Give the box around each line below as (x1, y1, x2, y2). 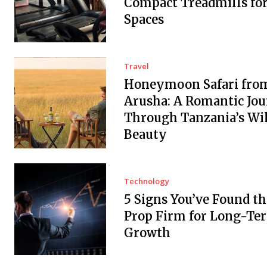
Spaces (123, 12, 164, 27)
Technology (123, 175, 169, 187)
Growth (123, 225, 170, 240)
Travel (123, 61, 149, 72)
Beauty (123, 127, 167, 142)
